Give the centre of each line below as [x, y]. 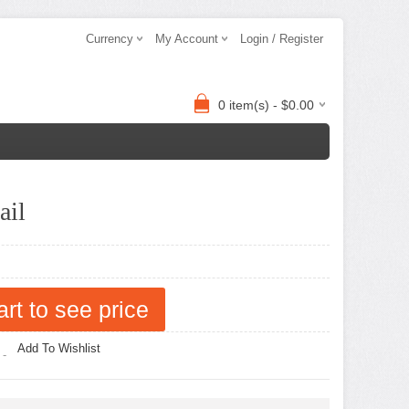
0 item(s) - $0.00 [266, 105]
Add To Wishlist [59, 348]
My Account [187, 39]
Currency [110, 39]
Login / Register [282, 39]
